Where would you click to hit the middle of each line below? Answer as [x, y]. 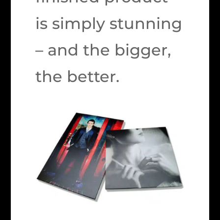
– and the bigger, [103, 50]
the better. [78, 76]
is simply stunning [109, 23]
